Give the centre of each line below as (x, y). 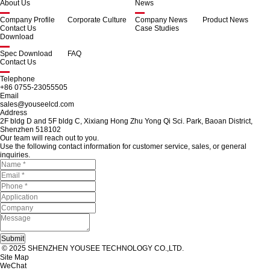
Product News (225, 20)
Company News (161, 20)
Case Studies (157, 29)
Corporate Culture (97, 20)
